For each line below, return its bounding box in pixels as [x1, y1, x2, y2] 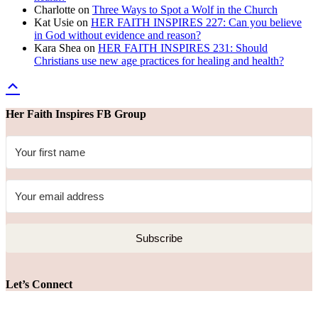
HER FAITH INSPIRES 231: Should [98, 41, 268, 54]
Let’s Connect [6, 278, 72, 291]
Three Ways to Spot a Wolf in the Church [92, 3, 278, 16]
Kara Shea [34, 41, 81, 54]
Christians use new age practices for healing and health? [34, 54, 284, 67]
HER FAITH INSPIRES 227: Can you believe [91, 16, 302, 28]
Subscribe [136, 232, 182, 245]
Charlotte [34, 3, 75, 16]
